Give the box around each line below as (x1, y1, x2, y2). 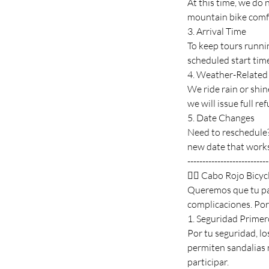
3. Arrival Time (187, 25, 246, 37)
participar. (187, 255, 229, 268)
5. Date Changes (187, 111, 255, 124)
